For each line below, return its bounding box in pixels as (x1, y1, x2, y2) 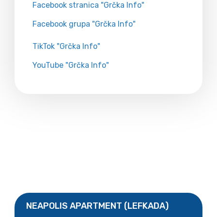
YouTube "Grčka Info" (32, 60, 109, 70)
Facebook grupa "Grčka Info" (32, 19, 136, 29)
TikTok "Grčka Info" (32, 41, 100, 51)
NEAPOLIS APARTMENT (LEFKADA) (26, 200, 169, 211)
